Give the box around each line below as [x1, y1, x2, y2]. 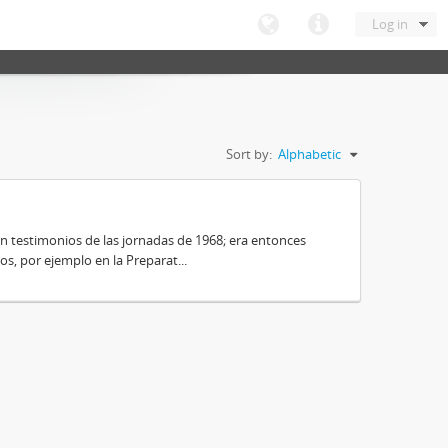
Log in [372, 15, 408, 33]
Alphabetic [278, 145, 341, 163]
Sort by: [226, 145, 272, 163]
